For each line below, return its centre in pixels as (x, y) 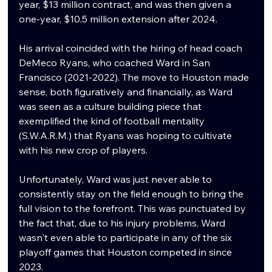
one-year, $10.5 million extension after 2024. (120, 19)
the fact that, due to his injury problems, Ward (124, 223)
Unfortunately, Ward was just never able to (117, 179)
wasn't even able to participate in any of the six (127, 238)
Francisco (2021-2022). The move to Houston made (135, 77)
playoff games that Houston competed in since (127, 252)
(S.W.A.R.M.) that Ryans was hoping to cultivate (127, 136)
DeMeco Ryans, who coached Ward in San (116, 63)
